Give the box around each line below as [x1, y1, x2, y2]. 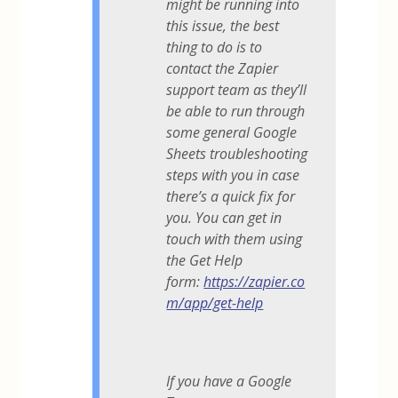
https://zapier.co [203, 271, 306, 291]
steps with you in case [166, 164, 300, 185]
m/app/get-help [166, 292, 264, 313]
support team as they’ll [166, 79, 307, 99]
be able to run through [166, 100, 306, 121]
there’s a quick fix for [166, 186, 296, 206]
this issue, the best [166, 15, 280, 36]
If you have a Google [166, 370, 292, 391]
